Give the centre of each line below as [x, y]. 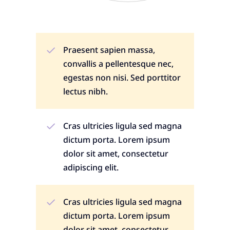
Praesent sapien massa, [109, 50]
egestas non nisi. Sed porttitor [122, 78]
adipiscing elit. [91, 168]
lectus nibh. [86, 92]
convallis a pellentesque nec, [119, 64]
